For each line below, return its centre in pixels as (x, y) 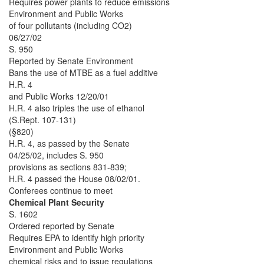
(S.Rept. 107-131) (42, 120)
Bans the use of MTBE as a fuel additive (83, 73)
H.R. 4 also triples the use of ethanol (77, 108)
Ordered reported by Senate (62, 226)
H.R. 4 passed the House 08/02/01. (75, 179)
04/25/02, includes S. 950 (56, 155)
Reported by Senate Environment (71, 61)
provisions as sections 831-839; (68, 167)
